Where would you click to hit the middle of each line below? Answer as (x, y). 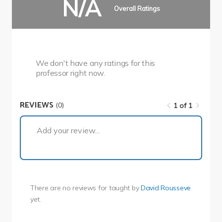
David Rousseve (166, 188)
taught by (125, 188)
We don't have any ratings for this (96, 63)
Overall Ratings (137, 8)
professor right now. (70, 73)
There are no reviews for (69, 188)
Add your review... (68, 131)
